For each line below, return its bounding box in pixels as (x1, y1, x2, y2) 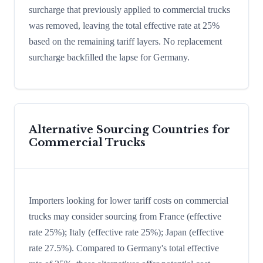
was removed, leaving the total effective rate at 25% (29, 21, 220, 31)
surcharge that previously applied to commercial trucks (29, 5, 230, 15)
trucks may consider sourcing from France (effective (29, 211, 221, 221)
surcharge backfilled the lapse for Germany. (29, 52, 190, 63)
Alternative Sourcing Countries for (29, 123, 230, 136)
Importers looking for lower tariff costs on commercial (29, 195, 228, 205)
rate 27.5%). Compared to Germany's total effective (29, 242, 219, 253)
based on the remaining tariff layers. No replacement (29, 36, 222, 47)
